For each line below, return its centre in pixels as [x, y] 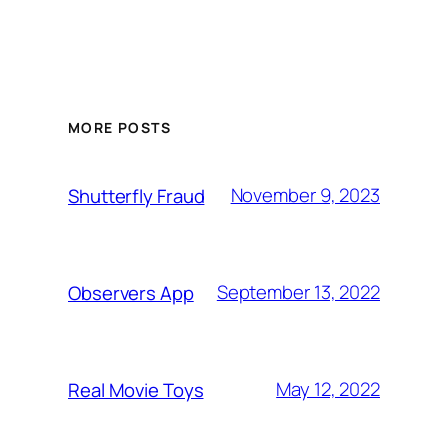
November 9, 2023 [305, 195]
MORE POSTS [119, 128]
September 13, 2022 [298, 292]
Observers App [131, 292]
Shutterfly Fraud [136, 195]
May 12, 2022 [328, 389]
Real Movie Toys [136, 389]
